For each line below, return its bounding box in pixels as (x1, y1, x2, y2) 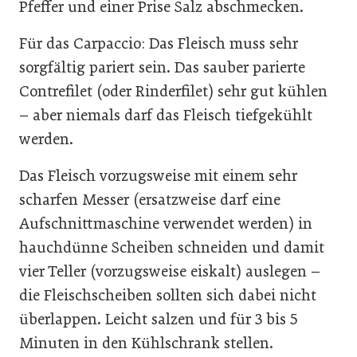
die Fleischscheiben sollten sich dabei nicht (19, 285, 316, 304)
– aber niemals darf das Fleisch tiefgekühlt (19, 105, 312, 124)
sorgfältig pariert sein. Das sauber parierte (19, 57, 305, 76)
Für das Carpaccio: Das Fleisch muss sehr (19, 33, 298, 53)
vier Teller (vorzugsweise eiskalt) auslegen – (19, 261, 320, 280)
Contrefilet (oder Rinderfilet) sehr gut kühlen (19, 81, 328, 100)
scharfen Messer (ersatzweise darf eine (19, 190, 280, 209)
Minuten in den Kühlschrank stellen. (19, 333, 273, 352)
